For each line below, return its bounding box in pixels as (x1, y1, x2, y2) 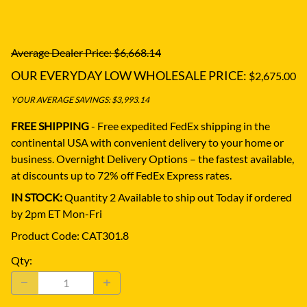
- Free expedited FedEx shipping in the (91, 119, 270, 132)
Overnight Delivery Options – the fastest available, (56, 151, 294, 165)
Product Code (11, 228, 77, 242)
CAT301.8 (82, 228, 129, 242)
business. (11, 151, 56, 165)
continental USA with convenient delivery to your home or (11, 135, 284, 149)
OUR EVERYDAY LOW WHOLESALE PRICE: (11, 67, 247, 83)
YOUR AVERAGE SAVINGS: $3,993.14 (11, 94, 149, 105)
